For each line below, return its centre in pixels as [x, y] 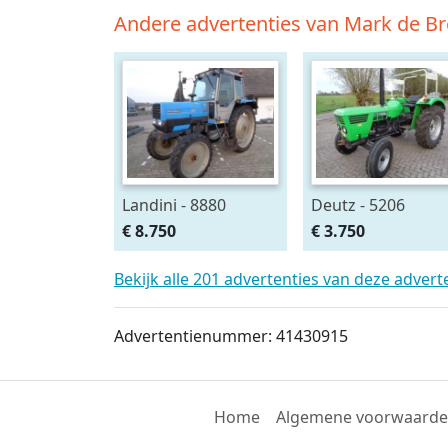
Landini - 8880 [174, 205]
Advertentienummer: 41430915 [231, 336]
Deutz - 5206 [357, 205]
